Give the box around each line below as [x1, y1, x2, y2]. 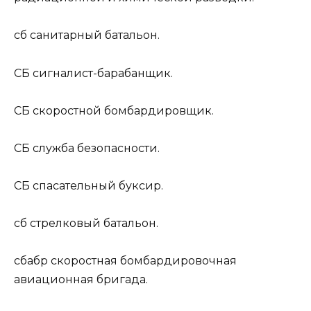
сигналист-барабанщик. [30, 66, 173, 80]
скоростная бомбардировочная [48, 254, 237, 268]
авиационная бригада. [14, 273, 148, 287]
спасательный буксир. [30, 179, 163, 193]
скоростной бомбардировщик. [30, 103, 214, 117]
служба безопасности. [30, 141, 160, 155]
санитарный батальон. [27, 28, 160, 42]
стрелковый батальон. [27, 217, 158, 230]
